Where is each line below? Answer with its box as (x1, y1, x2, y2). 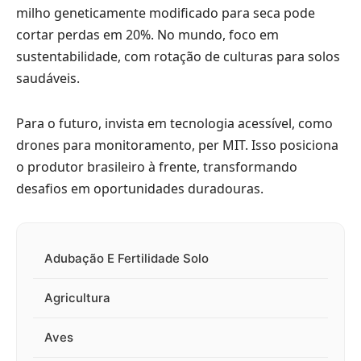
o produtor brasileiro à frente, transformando (16, 157, 297, 176)
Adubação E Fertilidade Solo (44, 251, 209, 267)
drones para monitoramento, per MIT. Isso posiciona (16, 135, 338, 154)
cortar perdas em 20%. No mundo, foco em (16, 25, 279, 44)
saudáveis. (16, 68, 80, 87)
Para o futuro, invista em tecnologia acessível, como (16, 114, 333, 132)
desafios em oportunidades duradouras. (16, 179, 263, 197)
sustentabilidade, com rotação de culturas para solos (16, 47, 340, 65)
